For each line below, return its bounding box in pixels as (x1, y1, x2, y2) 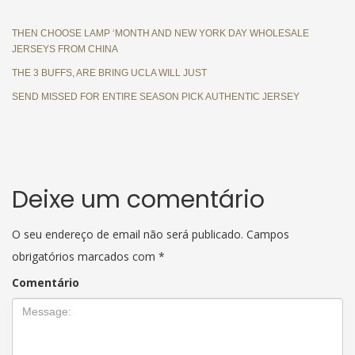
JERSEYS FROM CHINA (12, 43, 118, 55)
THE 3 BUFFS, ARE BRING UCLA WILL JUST (12, 67, 207, 78)
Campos (243, 226, 289, 242)
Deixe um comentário (12, 182, 265, 216)
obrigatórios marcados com (12, 248, 158, 264)
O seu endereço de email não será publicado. (12, 226, 243, 242)
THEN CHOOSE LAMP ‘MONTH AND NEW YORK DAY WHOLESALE (12, 27, 309, 39)
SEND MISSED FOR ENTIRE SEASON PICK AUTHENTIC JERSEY (12, 90, 300, 102)
